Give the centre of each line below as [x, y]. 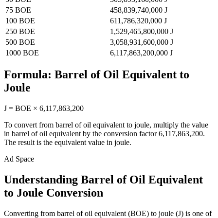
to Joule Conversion [54, 193]
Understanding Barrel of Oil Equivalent [103, 180]
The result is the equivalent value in [59, 143]
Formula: [29, 75]
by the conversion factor [120, 134]
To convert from [30, 125]
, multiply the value [179, 125]
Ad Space [19, 159]
